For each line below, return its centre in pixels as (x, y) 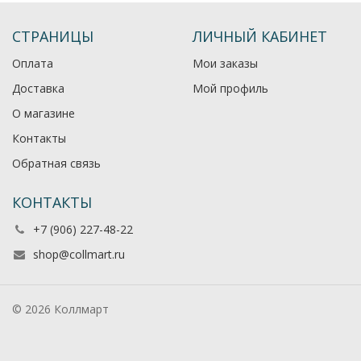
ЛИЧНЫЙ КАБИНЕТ (260, 37)
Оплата (33, 64)
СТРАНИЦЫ (53, 37)
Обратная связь (56, 164)
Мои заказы (225, 64)
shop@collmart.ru (79, 255)
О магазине (44, 114)
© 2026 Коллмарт (60, 309)
